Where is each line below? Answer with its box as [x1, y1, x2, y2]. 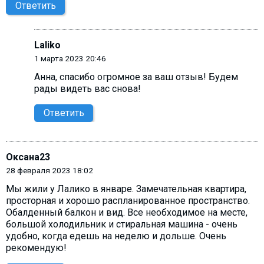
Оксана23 [6, 151, 50, 163]
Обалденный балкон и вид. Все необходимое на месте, [6, 207, 247, 219]
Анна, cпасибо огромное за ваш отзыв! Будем [34, 71, 238, 83]
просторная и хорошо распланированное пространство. [6, 195, 250, 207]
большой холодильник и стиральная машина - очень [6, 219, 237, 230]
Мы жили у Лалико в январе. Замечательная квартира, [6, 183, 246, 195]
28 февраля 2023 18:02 [6, 166, 93, 176]
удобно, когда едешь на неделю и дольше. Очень [6, 230, 226, 242]
